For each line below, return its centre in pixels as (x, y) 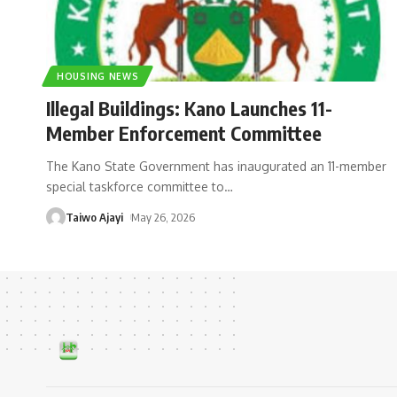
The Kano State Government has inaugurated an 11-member (216, 166)
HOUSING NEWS (98, 76)
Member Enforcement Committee (184, 132)
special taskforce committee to (135, 186)
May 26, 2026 (163, 217)
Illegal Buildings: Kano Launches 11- (189, 108)
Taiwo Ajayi (94, 217)
